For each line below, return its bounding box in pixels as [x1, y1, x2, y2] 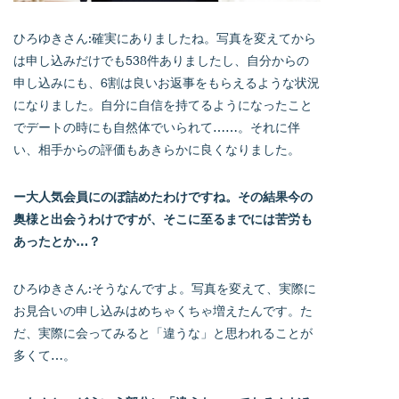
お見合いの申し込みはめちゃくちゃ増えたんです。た [13, 302, 313, 318]
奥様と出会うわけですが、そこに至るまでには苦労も [13, 210, 313, 226]
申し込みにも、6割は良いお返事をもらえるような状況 [13, 74, 320, 90]
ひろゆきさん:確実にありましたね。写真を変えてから [13, 29, 316, 45]
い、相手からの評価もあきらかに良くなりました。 [13, 141, 300, 157]
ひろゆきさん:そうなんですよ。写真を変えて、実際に [13, 280, 316, 296]
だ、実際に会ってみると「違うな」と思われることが [13, 324, 313, 340]
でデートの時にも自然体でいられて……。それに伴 [13, 118, 300, 134]
